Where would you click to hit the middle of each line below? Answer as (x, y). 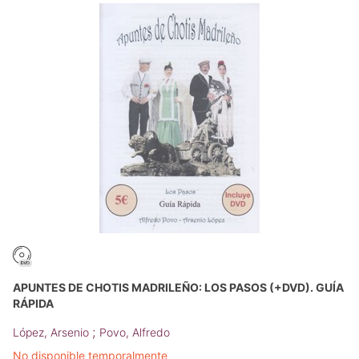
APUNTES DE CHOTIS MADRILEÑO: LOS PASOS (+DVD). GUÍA (178, 288)
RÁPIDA (33, 304)
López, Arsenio (52, 333)
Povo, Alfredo (135, 333)
